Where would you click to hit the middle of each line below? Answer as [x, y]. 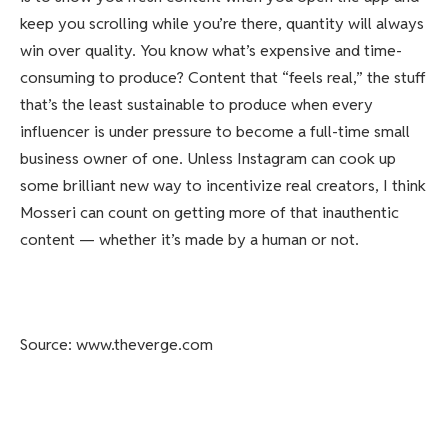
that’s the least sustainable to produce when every [196, 104]
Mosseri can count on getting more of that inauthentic [209, 212]
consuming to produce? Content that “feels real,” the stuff [223, 77]
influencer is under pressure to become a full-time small [215, 131]
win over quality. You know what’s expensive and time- [211, 50]
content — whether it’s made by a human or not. [189, 239]
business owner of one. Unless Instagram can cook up [208, 158]
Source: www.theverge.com [116, 345]
